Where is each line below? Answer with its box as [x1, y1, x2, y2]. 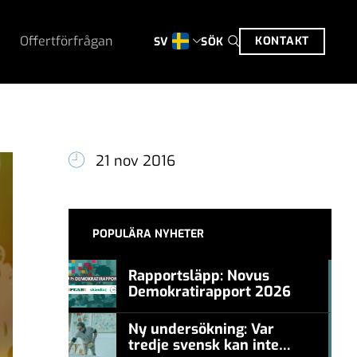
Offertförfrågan [20, 33, 112, 49]
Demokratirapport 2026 [128, 282, 291, 301]
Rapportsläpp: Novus [128, 266, 269, 285]
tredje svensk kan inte [128, 335, 279, 355]
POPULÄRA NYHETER [92, 226, 204, 241]
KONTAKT [255, 33, 309, 49]
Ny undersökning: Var [128, 320, 274, 339]
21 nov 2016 [96, 151, 175, 171]
